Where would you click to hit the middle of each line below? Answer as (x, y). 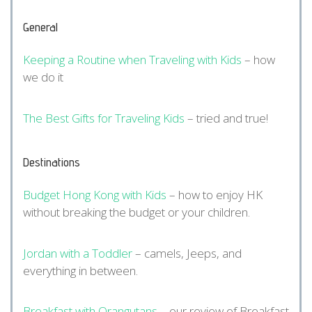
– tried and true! (226, 118)
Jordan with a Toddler (78, 253)
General (40, 27)
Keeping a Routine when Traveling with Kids (132, 60)
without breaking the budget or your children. (136, 212)
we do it (43, 77)
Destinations (52, 162)
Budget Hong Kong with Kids (95, 194)
